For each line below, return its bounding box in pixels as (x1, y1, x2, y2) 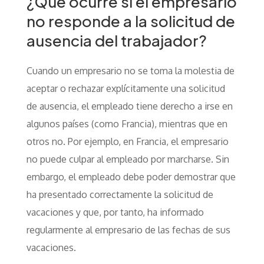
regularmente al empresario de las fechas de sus (26, 224, 230, 236)
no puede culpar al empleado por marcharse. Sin (26, 153, 229, 165)
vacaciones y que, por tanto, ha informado (26, 206, 204, 218)
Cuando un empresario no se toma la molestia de (26, 65, 235, 77)
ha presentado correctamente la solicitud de (26, 189, 213, 200)
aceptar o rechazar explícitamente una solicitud (26, 82, 225, 94)
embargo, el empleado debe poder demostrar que (26, 171, 236, 183)
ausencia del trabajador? (26, 31, 207, 50)
